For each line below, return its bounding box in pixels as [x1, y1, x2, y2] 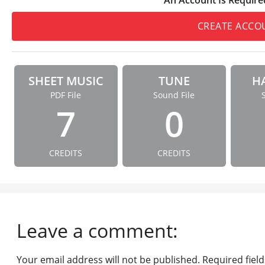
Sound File [153, 89, 195, 101]
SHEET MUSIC [28, 72, 104, 89]
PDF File [50, 89, 81, 101]
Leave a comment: [16, 217, 178, 243]
